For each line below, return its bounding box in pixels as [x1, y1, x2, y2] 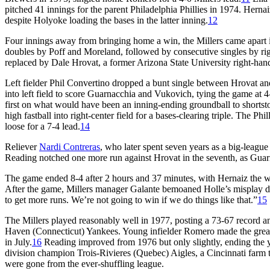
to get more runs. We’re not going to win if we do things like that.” [5, 194, 257, 205]
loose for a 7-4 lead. [5, 121, 80, 131]
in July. [5, 236, 32, 247]
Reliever [5, 141, 39, 152]
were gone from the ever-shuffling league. [5, 258, 164, 269]
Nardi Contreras [39, 141, 100, 152]
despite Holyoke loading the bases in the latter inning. [5, 14, 208, 25]
